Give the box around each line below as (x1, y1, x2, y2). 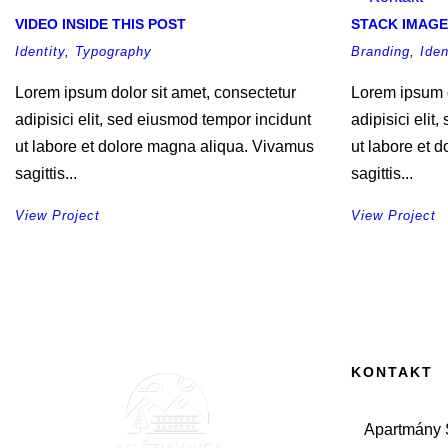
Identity (15, 44, 65, 59)
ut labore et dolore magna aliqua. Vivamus (15, 138, 314, 155)
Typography (75, 44, 152, 59)
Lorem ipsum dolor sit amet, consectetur (15, 84, 296, 101)
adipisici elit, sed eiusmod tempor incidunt (15, 111, 311, 128)
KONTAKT (351, 364, 433, 380)
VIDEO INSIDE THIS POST (15, 16, 186, 32)
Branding (351, 44, 410, 59)
